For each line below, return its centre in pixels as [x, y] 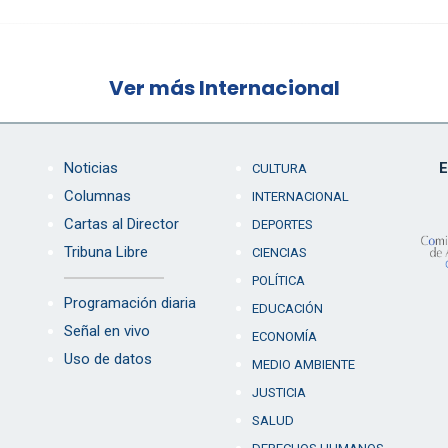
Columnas [97, 195]
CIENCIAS [279, 252]
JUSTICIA [278, 392]
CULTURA [279, 168]
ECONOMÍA [284, 336]
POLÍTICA [278, 280]
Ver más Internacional [224, 87]
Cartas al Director [121, 223]
